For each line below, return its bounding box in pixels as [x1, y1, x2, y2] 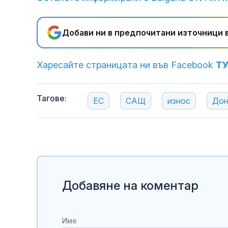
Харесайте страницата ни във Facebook [37, 60, 216, 71]
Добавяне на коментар [62, 178, 198, 193]
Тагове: [37, 93, 67, 104]
